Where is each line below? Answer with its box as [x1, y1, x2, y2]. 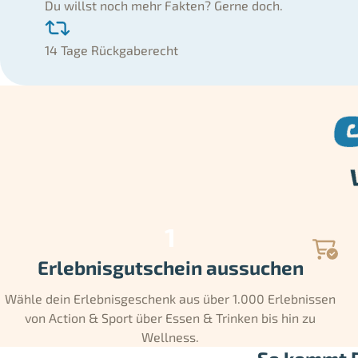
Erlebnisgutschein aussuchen [37, 255, 304, 279]
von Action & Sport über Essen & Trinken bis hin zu [25, 309, 316, 325]
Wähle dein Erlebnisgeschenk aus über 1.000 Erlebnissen [5, 290, 336, 306]
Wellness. [141, 328, 200, 344]
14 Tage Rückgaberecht [45, 42, 178, 58]
